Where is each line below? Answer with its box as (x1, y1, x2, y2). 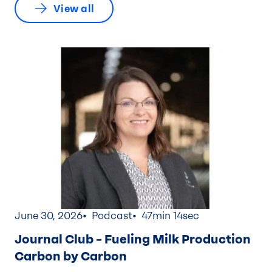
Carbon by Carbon (15, 249, 127, 264)
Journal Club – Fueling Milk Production (15, 232, 251, 247)
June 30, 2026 (15, 210, 83, 222)
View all (53, 2, 95, 15)
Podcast (92, 210, 132, 222)
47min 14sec (141, 210, 199, 222)
